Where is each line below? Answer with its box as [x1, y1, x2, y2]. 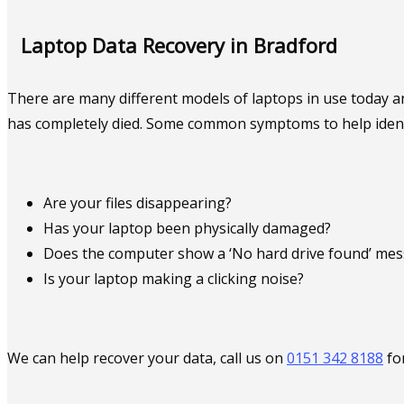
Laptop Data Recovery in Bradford [21, 31, 337, 59]
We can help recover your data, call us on [7, 347, 287, 368]
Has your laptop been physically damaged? [43, 217, 331, 238]
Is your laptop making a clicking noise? [43, 268, 304, 289]
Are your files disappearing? [43, 192, 232, 213]
